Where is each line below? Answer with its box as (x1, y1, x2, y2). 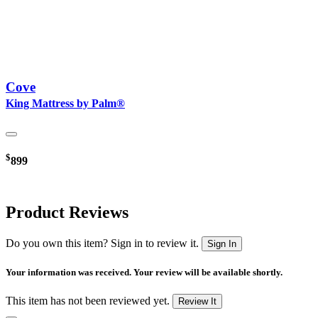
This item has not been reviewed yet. (6, 294, 170, 307)
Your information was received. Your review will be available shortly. (6, 266, 283, 278)
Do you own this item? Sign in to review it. (6, 236, 199, 249)
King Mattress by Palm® (6, 97, 125, 110)
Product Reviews (6, 202, 128, 221)
